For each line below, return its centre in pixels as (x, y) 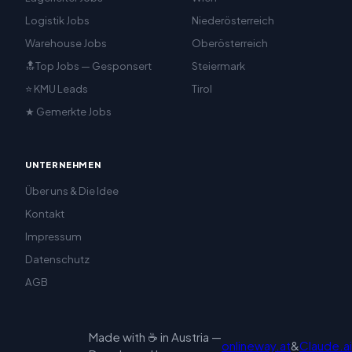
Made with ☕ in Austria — (155, 337)
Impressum (53, 236)
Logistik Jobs (57, 20)
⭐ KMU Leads (57, 88)
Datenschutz (57, 259)
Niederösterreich (233, 20)
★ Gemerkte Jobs (68, 111)
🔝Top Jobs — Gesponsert (88, 66)
